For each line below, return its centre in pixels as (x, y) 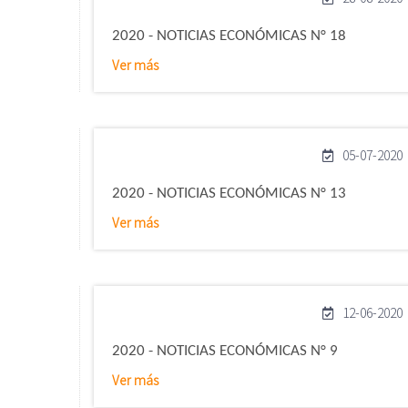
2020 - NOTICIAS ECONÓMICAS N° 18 (229, 36)
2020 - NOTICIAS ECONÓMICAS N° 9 (225, 351)
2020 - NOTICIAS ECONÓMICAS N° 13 (229, 194)
